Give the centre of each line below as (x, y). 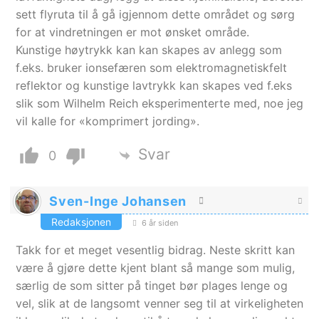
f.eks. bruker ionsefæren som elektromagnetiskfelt (152, 68)
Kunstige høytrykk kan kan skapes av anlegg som (149, 50)
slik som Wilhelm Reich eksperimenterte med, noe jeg (160, 104)
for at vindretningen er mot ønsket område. (133, 32)
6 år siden (159, 223)
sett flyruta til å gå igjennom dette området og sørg (156, 15)
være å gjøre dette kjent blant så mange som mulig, (156, 268)
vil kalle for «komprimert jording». (108, 121)
